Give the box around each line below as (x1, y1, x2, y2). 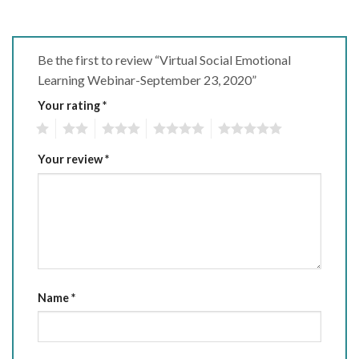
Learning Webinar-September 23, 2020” (38, 71, 259, 87)
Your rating (38, 98, 103, 112)
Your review (38, 152, 105, 167)
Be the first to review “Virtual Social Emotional (38, 51, 291, 67)
